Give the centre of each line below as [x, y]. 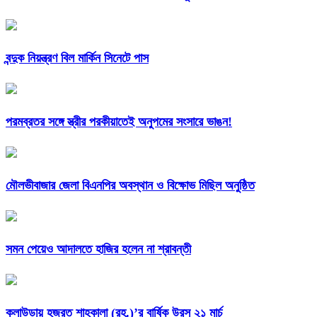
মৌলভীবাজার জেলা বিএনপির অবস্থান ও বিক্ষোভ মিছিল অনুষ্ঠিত [130, 185]
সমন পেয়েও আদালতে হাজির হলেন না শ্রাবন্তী [98, 249]
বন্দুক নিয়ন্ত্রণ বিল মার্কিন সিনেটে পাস [77, 58]
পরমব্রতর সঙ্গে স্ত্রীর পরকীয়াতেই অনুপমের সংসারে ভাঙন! [119, 122]
